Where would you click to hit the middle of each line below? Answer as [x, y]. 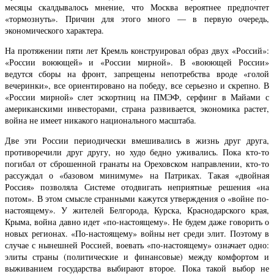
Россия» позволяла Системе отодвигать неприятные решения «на [137, 187]
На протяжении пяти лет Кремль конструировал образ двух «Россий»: [137, 50]
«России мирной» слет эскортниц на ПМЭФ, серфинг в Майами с [137, 97]
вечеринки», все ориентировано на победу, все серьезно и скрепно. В [137, 85]
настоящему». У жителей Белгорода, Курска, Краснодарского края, [137, 210]
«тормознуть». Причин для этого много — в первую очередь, [137, 18]
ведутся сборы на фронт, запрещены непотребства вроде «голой [137, 73]
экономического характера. [54, 30]
